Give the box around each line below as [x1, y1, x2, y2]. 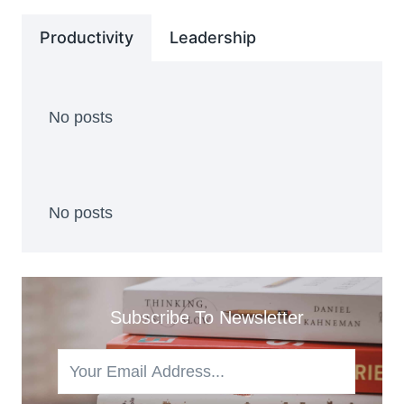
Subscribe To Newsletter [109, 307, 304, 327]
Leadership [170, 27, 256, 47]
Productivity [40, 27, 133, 47]
